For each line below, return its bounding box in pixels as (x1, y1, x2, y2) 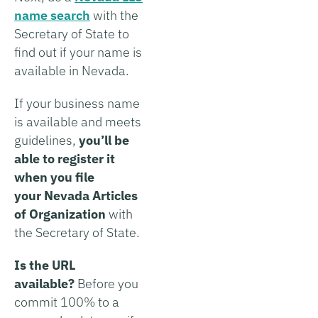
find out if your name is (14, 43, 142, 60)
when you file (14, 168, 94, 185)
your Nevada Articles (14, 187, 138, 204)
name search (14, 6, 90, 23)
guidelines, (14, 131, 79, 148)
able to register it (14, 150, 115, 167)
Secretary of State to (14, 25, 129, 42)
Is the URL (14, 256, 76, 273)
